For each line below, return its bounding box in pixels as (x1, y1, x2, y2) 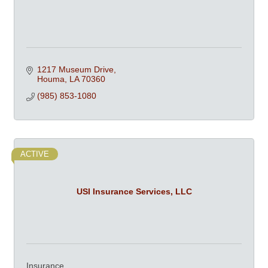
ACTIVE (20, 150, 49, 159)
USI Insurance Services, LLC (76, 186, 192, 196)
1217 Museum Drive (36, 65, 114, 75)
